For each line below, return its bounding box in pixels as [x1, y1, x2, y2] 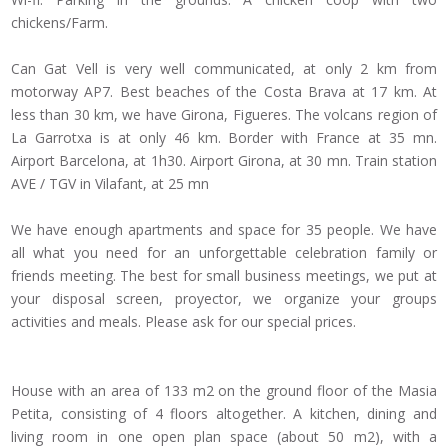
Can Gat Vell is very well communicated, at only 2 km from [11, 59, 437, 79]
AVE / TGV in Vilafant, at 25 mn [11, 174, 209, 194]
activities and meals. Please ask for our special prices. [11, 312, 356, 332]
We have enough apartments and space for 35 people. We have [11, 220, 437, 240]
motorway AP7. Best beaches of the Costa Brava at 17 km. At [11, 82, 437, 102]
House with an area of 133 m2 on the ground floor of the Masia [11, 381, 437, 401]
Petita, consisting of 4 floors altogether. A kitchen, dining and [11, 404, 437, 424]
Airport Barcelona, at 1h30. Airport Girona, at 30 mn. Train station [11, 151, 437, 171]
